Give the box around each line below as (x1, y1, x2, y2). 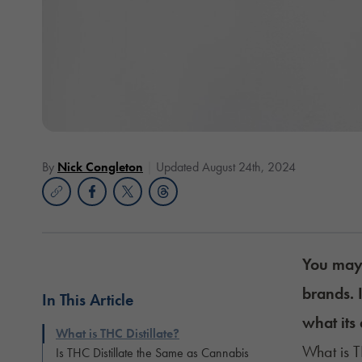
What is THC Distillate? (56, 325, 179, 343)
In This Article (42, 289, 133, 311)
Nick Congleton (57, 158, 143, 176)
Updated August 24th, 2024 (156, 158, 296, 176)
